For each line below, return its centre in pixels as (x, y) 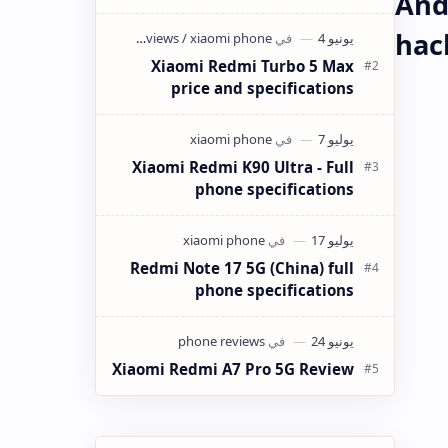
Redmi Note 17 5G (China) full (241, 267)
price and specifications (262, 87)
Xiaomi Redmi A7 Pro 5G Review (232, 368)
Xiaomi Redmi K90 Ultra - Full (242, 166)
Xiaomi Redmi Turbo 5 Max (252, 65)
